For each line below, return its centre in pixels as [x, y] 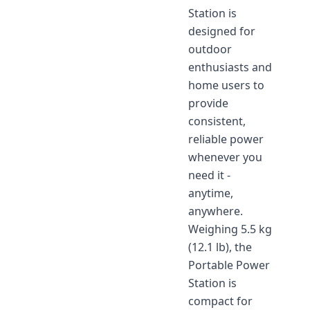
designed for [222, 31]
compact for [220, 301]
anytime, [211, 193]
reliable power [226, 139]
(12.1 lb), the [220, 247]
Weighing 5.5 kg [230, 229]
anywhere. [216, 211]
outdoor [210, 49]
